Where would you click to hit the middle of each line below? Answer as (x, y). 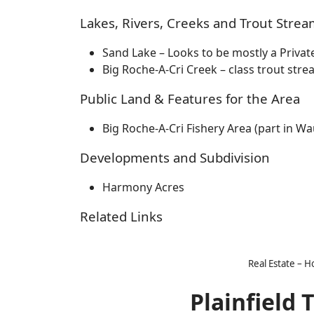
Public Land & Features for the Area (190, 98)
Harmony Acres (143, 187)
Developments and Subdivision (175, 157)
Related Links (121, 216)
